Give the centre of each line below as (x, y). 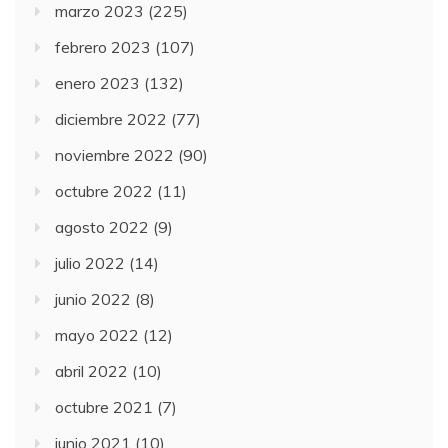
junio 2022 (93, 299)
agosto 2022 (102, 227)
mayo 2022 (97, 335)
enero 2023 (97, 83)
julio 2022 (90, 263)
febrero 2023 (103, 47)
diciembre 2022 (111, 119)
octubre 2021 (104, 407)
